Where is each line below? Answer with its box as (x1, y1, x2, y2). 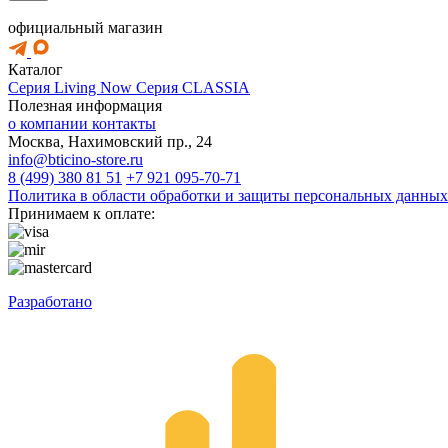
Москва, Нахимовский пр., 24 (8, 133, 212, 150)
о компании (8, 115, 92, 132)
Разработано (8, 293, 92, 310)
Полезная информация (8, 97, 162, 114)
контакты (92, 115, 156, 132)
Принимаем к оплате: (8, 205, 155, 222)
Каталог (8, 61, 63, 78)
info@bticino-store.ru (8, 151, 143, 168)
